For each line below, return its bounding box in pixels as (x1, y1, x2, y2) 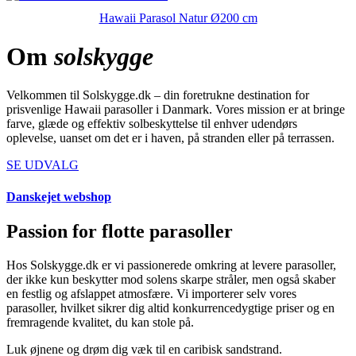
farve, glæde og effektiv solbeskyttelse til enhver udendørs (6, 117, 297, 131)
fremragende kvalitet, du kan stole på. (6, 315, 194, 329)
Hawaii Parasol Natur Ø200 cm (99, 10, 257, 25)
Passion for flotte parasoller (6, 220, 233, 242)
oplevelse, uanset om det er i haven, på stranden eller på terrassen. (6, 131, 335, 145)
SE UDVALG (6, 158, 79, 172)
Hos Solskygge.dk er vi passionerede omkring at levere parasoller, (6, 257, 336, 272)
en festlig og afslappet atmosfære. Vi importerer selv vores (6, 286, 296, 300)
